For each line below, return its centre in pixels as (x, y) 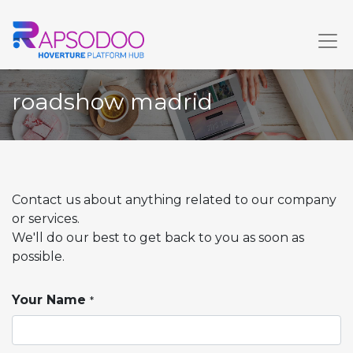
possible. (38, 256)
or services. (46, 219)
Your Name (49, 300)
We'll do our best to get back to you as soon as (158, 238)
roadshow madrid (115, 101)
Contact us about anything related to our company (174, 200)
